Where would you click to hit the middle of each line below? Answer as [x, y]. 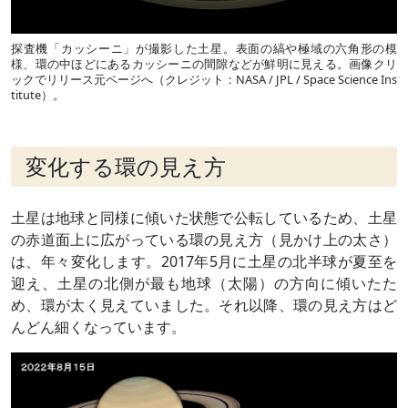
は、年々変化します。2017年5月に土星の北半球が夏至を [204, 262]
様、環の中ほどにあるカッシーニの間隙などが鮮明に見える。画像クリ [204, 63]
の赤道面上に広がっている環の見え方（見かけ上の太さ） [204, 240]
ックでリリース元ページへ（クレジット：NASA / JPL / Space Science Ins [204, 79]
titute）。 [38, 94]
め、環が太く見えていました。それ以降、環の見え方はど [204, 306]
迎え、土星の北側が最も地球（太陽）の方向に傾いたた [204, 284]
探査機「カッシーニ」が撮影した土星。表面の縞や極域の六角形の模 [204, 48]
